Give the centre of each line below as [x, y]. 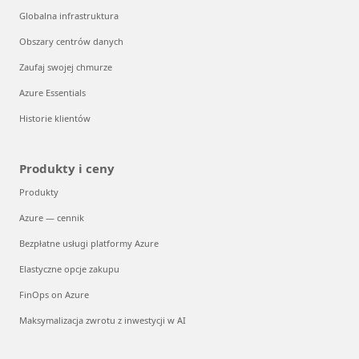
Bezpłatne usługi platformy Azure [89, 243]
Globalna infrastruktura [69, 15]
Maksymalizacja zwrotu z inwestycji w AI [103, 320]
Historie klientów [55, 118]
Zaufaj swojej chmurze [66, 67]
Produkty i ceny [67, 168]
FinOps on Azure [54, 294]
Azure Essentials [52, 92]
